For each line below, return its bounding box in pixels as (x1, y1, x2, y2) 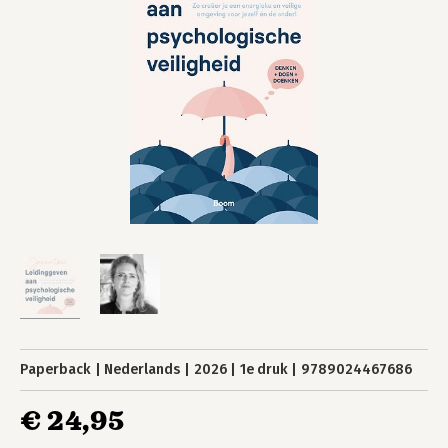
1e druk (239, 361, 288, 378)
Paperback (20, 361, 91, 378)
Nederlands (104, 361, 181, 378)
